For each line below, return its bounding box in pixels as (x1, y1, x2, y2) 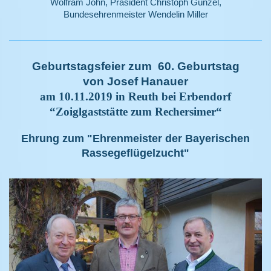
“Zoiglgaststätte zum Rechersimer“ (49, 105, 222, 119)
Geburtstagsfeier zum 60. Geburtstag (31, 60, 240, 73)
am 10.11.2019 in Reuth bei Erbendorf (40, 90, 231, 103)
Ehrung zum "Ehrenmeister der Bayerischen (21, 132, 250, 145)
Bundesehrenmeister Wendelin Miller (63, 9, 208, 20)
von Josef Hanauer (83, 75, 188, 88)
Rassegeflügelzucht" (82, 147, 189, 160)
